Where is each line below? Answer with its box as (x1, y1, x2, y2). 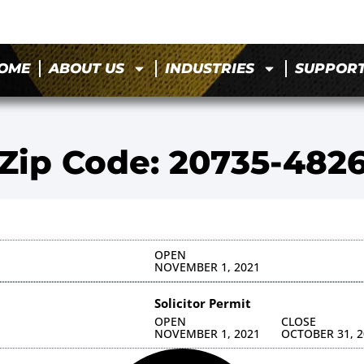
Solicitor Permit (154, 294, 251, 311)
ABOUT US (49, 60, 125, 77)
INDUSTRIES (165, 60, 255, 77)
